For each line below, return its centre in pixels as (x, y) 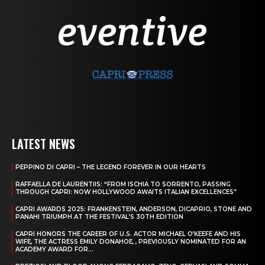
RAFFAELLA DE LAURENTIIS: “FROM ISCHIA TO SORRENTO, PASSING (123, 185)
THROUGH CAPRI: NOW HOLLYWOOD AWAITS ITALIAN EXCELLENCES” (126, 192)
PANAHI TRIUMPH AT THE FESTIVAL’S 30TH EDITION (99, 217)
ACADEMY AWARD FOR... (54, 250)
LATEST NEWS (43, 144)
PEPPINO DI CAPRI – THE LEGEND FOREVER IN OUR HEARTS (111, 167)
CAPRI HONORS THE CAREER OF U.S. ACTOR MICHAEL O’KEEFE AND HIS (128, 234)
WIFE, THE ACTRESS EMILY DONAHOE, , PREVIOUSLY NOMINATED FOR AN (131, 242)
